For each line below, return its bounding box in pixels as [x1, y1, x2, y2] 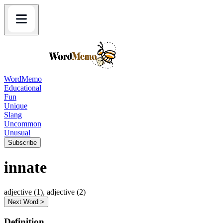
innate [4, 158, 47, 177]
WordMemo [4, 75, 42, 83]
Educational [4, 84, 41, 92]
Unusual [4, 128, 30, 137]
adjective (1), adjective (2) [4, 187, 86, 196]
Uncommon [4, 119, 41, 128]
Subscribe [8, 139, 37, 146]
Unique [4, 102, 27, 110]
